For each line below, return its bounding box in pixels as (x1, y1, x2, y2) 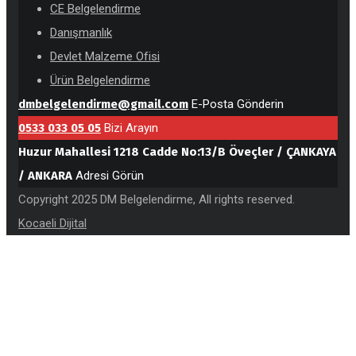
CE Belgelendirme (50, 2, 141, 17)
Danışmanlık (50, 25, 112, 41)
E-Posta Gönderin (192, 97, 284, 112)
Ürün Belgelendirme (50, 73, 150, 88)
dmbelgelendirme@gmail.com (18, 97, 188, 112)
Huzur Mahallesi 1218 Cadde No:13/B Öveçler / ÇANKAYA (18, 145, 336, 160)
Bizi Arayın (104, 121, 158, 136)
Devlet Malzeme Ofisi (50, 49, 160, 64)
